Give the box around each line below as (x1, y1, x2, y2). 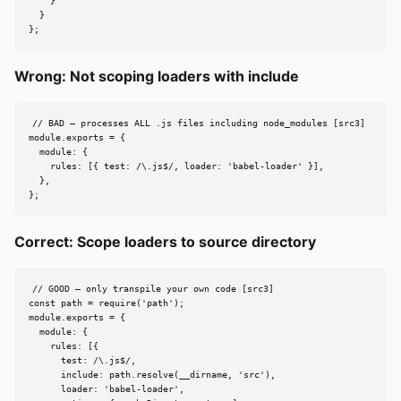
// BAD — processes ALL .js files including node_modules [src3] (31, 118, 365, 129)
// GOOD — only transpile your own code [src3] (31, 284, 274, 294)
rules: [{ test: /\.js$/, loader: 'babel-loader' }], (29, 161, 324, 172)
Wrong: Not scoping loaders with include (14, 67, 299, 86)
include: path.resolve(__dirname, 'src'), (29, 370, 276, 380)
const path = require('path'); (29, 298, 184, 309)
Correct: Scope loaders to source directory (14, 233, 316, 252)
